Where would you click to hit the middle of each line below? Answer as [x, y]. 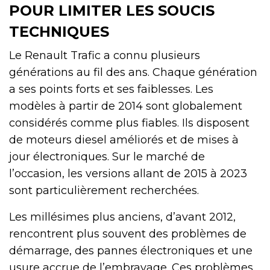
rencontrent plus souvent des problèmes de [128, 234]
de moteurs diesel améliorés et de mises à [124, 140]
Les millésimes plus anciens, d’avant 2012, [122, 217]
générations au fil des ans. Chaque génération [133, 72]
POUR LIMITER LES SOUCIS [112, 10]
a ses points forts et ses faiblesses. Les [111, 89]
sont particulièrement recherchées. [104, 190]
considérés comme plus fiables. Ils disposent [129, 123]
